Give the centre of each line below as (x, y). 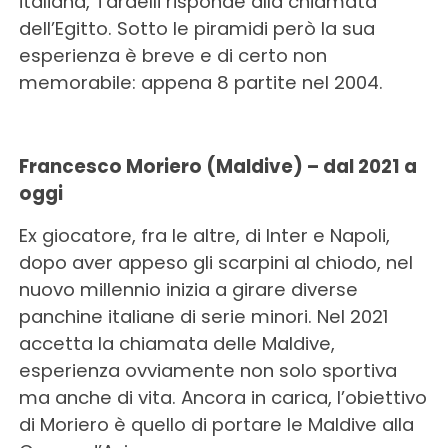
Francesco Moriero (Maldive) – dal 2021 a (217, 166)
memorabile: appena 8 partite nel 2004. (200, 82)
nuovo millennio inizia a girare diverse (188, 289)
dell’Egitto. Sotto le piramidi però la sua (196, 28)
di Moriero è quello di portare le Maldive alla (216, 424)
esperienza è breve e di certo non (172, 55)
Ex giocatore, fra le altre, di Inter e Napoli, (204, 235)
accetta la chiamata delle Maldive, (176, 343)
